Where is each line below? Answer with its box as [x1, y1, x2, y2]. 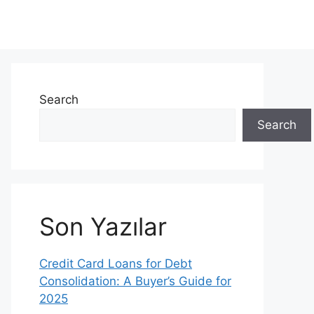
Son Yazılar [39, 212, 167, 241]
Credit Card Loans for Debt [39, 257, 192, 271]
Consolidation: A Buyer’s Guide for [39, 274, 231, 288]
